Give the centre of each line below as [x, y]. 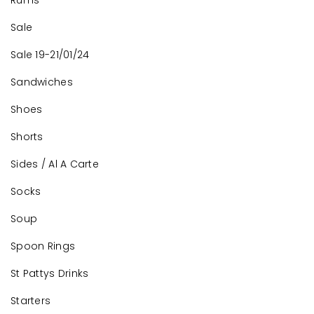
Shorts [27, 137]
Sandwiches [42, 82]
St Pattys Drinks [50, 273]
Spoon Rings [43, 246]
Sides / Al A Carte [55, 164]
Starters [31, 301]
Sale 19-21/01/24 [50, 55]
